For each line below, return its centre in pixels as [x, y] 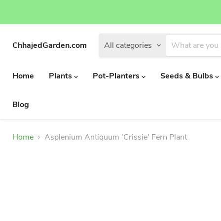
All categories [128, 45]
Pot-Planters [117, 76]
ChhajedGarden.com [50, 45]
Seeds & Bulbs [188, 76]
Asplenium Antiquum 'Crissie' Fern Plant [116, 137]
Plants [61, 76]
